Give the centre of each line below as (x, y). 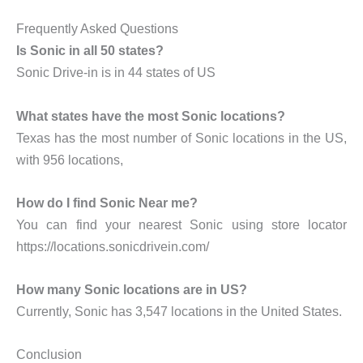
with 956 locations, (70, 159)
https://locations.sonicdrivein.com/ (113, 246)
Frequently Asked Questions (97, 29)
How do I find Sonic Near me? (107, 202)
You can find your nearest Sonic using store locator (181, 224)
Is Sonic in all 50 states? (90, 51)
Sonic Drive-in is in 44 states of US (116, 73)
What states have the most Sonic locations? (151, 115)
